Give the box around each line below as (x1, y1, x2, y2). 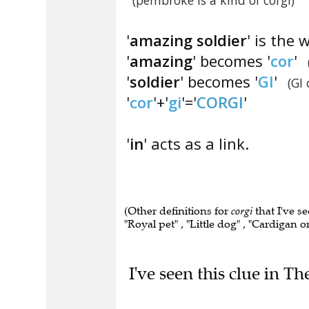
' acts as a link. (143, 133, 249, 154)
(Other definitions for (124, 204, 231, 217)
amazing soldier (130, 30, 247, 50)
